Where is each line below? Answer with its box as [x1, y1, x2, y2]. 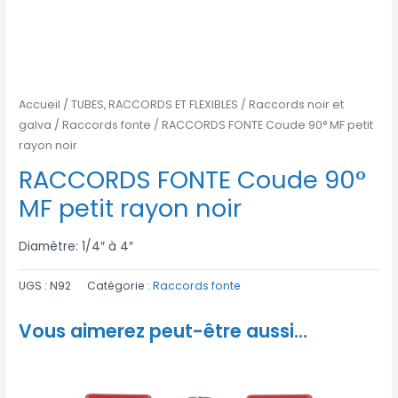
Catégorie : [87, 277, 154, 293]
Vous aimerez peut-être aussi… [19, 317, 308, 344]
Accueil [19, 96, 61, 112]
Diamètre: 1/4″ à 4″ [19, 237, 134, 255]
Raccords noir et [249, 96, 345, 112]
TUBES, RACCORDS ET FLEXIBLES [71, 96, 239, 112]
